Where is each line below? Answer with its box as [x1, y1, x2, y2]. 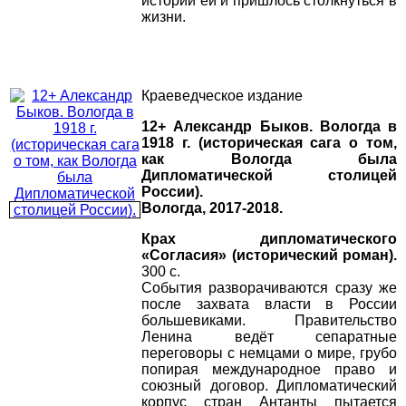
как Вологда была [141, 151, 397, 168]
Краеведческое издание [141, 88, 303, 104]
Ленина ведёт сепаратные [141, 329, 397, 345]
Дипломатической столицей [141, 168, 397, 184]
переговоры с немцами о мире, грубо [141, 345, 397, 362]
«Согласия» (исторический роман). [141, 247, 397, 264]
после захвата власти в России [141, 296, 397, 313]
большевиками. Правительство [141, 313, 397, 329]
